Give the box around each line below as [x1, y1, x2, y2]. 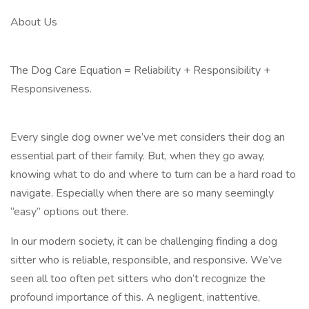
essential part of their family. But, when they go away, [10, 148, 265, 163]
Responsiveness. [10, 81, 92, 97]
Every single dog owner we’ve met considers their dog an [10, 130, 285, 145]
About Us [10, 14, 57, 30]
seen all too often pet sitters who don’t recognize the [10, 271, 266, 286]
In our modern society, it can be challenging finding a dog [10, 234, 277, 249]
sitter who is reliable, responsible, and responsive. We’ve [10, 252, 282, 268]
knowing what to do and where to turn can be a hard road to [10, 167, 296, 182]
